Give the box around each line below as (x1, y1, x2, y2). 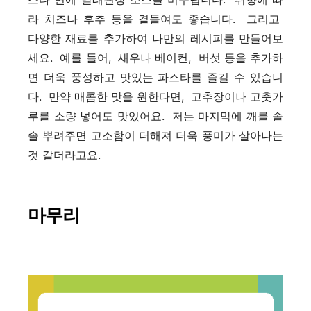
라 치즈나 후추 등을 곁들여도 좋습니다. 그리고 (28, 11, 283, 26)
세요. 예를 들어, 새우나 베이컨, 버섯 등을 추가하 (28, 50, 283, 65)
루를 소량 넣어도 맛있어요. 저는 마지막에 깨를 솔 (28, 108, 283, 123)
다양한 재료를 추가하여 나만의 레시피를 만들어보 (28, 31, 283, 45)
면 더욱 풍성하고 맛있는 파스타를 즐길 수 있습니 (28, 69, 283, 84)
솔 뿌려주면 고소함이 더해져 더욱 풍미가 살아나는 (28, 128, 283, 142)
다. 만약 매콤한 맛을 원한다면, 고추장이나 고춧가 (28, 89, 283, 103)
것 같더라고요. (28, 147, 101, 162)
